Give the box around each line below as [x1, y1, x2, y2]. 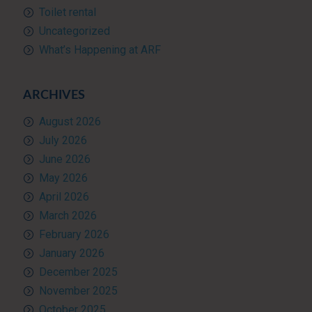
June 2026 [38, 153, 91, 166]
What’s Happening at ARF [38, 43, 161, 57]
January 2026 [38, 247, 104, 260]
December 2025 [38, 265, 118, 279]
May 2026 [38, 171, 88, 185]
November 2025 [38, 284, 118, 298]
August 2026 [38, 115, 101, 129]
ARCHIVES [22, 89, 85, 102]
